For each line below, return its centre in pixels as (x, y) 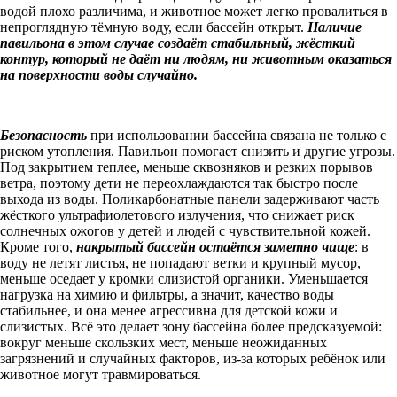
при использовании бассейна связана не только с (238, 136)
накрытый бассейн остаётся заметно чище (215, 247)
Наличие (335, 27)
